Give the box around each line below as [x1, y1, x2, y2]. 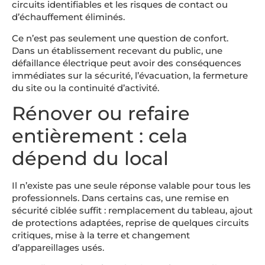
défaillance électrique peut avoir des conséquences [12, 57, 241, 69]
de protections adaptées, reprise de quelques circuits [12, 217, 249, 229]
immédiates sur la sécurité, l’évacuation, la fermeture [12, 69, 248, 81]
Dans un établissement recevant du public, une [12, 44, 222, 56]
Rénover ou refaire [12, 102, 190, 125]
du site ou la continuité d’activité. [12, 82, 159, 93]
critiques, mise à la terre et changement [12, 230, 190, 241]
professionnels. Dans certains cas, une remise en [12, 192, 229, 204]
